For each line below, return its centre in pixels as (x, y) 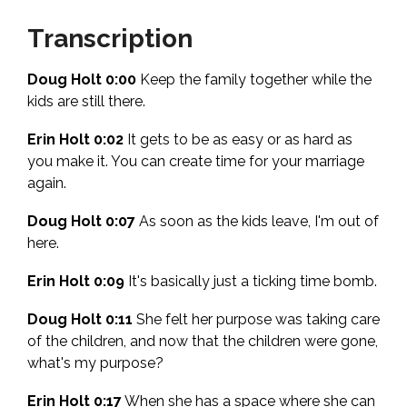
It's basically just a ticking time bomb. (251, 282)
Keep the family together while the (254, 80)
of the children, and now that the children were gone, (203, 342)
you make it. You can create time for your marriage (196, 162)
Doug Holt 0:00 (82, 80)
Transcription (110, 39)
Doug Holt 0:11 (80, 320)
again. (47, 184)
